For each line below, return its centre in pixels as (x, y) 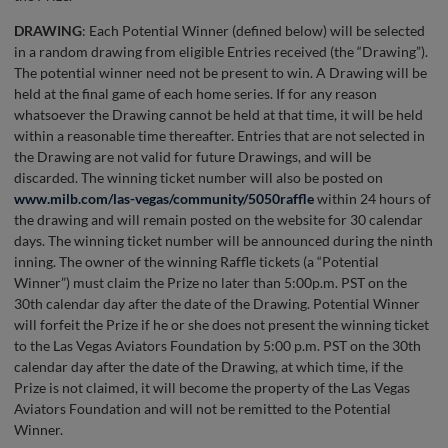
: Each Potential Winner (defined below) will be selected (253, 31)
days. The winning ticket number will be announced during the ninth (223, 241)
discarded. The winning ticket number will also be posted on (198, 178)
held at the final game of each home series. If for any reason (195, 94)
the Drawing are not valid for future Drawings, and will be (192, 157)
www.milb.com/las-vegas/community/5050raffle (164, 199)
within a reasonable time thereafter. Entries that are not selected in (219, 136)
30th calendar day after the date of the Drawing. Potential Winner (217, 304)
